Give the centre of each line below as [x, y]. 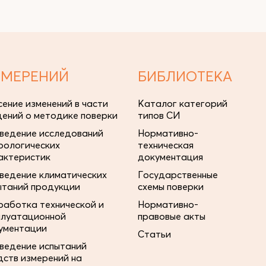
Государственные [178, 175]
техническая [166, 145]
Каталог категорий [183, 103]
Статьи [154, 234]
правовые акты [172, 216]
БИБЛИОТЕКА [185, 76]
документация [170, 157]
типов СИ [159, 115]
